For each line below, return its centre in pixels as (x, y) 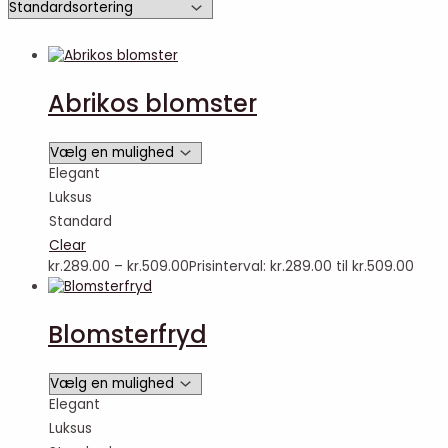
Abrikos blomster (152, 104)
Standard (80, 222)
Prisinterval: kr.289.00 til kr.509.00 (301, 267)
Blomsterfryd (127, 334)
